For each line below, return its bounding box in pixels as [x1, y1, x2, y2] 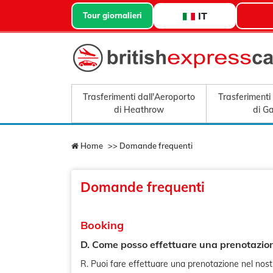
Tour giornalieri [83, 10, 142, 20]
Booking [80, 218, 124, 232]
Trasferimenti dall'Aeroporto [83, 91, 196, 102]
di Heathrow [114, 104, 165, 115]
